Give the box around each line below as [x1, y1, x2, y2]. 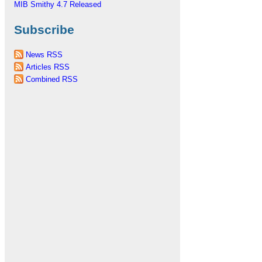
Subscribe [14, 23, 74, 36]
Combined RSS [26, 75, 78, 84]
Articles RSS [26, 63, 70, 71]
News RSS [26, 50, 63, 59]
